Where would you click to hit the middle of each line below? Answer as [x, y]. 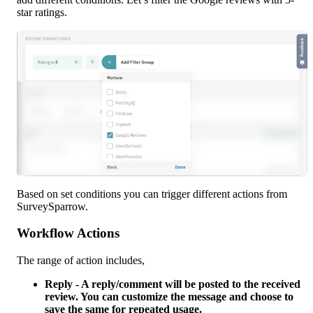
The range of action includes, [81, 261]
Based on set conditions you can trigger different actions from [152, 194]
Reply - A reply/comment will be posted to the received [173, 284]
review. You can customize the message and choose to [169, 297]
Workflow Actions [68, 233]
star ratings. [42, 12]
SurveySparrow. [54, 206]
